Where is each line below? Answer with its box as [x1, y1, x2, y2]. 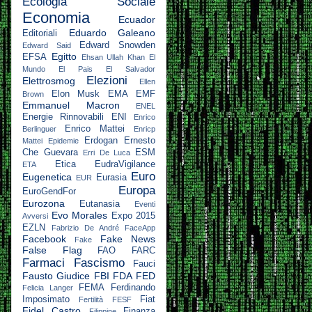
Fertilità [79, 295, 104, 304]
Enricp [134, 124, 155, 133]
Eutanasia [79, 198, 120, 209]
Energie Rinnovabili [22, 111, 104, 122]
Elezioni [86, 73, 127, 87]
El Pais [58, 64, 93, 73]
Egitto [51, 50, 77, 62]
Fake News [100, 233, 156, 244]
